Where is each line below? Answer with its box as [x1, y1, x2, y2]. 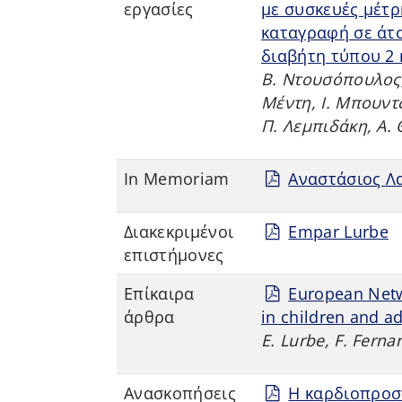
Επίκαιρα [124, 282, 195, 304]
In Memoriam [124, 167, 230, 189]
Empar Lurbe [288, 220, 389, 242]
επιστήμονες [124, 243, 224, 266]
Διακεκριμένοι [124, 220, 234, 242]
